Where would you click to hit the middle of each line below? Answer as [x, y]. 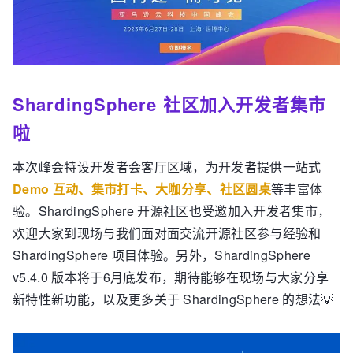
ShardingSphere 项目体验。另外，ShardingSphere [162, 255]
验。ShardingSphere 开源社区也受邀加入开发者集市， [172, 211]
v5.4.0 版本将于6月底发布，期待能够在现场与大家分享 [171, 277]
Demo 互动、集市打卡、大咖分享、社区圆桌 [142, 189]
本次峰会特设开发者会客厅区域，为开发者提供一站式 [167, 167]
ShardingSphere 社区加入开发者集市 [170, 104]
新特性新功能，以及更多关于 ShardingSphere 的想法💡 [173, 299]
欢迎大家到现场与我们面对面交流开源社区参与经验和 [167, 233]
